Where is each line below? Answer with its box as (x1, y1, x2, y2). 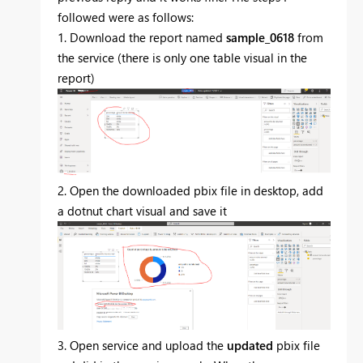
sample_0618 (226, 28, 294, 45)
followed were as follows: (58, 8, 194, 25)
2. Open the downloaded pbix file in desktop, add (58, 182, 323, 199)
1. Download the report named (58, 28, 226, 45)
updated (227, 337, 273, 354)
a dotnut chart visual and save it (58, 203, 227, 220)
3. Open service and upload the (58, 337, 227, 354)
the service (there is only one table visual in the (58, 49, 307, 66)
